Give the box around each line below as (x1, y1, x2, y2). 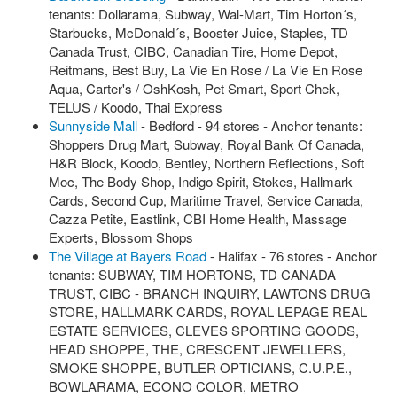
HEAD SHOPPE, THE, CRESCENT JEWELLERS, (49, 339, 346, 358)
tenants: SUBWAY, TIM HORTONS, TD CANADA (49, 265, 336, 284)
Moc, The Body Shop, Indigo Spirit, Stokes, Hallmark (49, 172, 353, 191)
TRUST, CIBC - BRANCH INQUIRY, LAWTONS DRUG (49, 284, 370, 302)
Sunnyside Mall (49, 116, 137, 135)
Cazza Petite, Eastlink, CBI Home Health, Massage (49, 209, 346, 228)
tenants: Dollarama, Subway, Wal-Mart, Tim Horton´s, (49, 4, 357, 23)
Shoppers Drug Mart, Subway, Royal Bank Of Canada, (49, 135, 364, 153)
